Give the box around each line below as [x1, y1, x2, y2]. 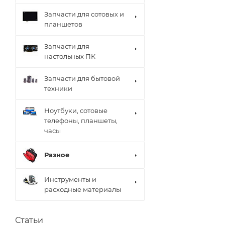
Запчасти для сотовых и [44, 10, 124, 18]
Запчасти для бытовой [44, 74, 120, 82]
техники [44, 84, 72, 92]
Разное [44, 151, 69, 159]
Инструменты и [44, 175, 96, 183]
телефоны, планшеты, [44, 117, 118, 125]
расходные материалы [44, 185, 121, 193]
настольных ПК [44, 52, 95, 60]
